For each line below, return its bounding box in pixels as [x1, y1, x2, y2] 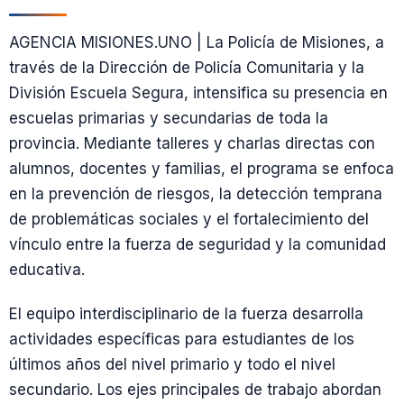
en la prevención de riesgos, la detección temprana [9, 184, 382, 203]
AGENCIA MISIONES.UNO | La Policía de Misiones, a [9, 32, 384, 51]
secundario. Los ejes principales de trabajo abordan [9, 380, 381, 399]
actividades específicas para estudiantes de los [9, 329, 354, 348]
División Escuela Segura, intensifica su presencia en [9, 83, 388, 102]
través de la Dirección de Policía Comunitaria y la [9, 58, 364, 77]
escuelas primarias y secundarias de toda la [9, 108, 328, 127]
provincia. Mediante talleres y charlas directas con [9, 133, 375, 152]
